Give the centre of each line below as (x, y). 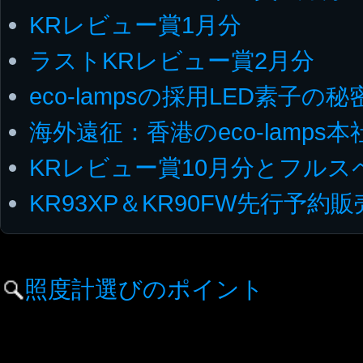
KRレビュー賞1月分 (135, 24)
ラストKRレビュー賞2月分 (172, 60)
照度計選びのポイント (144, 288)
